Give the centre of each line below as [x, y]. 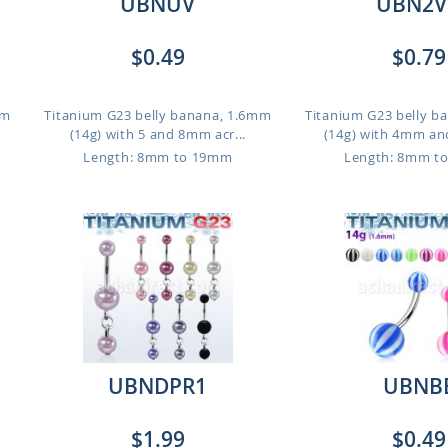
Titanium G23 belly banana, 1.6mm [158, 115]
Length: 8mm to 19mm [158, 157]
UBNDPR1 [158, 386]
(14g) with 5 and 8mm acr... [158, 134]
